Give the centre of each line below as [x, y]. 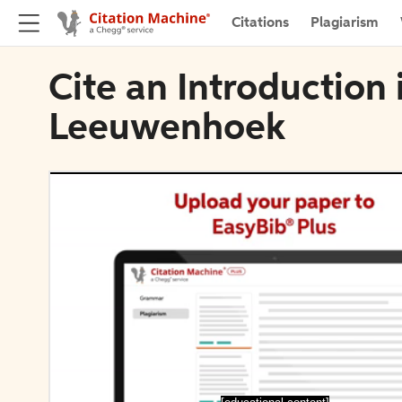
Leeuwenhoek [167, 129]
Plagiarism [345, 23]
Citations [260, 23]
